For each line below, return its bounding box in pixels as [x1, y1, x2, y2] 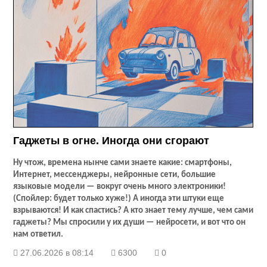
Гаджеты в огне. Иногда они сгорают [13, 135, 210, 147]
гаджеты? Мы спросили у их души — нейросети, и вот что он [13, 218, 246, 228]
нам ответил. [13, 230, 64, 240]
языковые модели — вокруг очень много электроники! [13, 182, 226, 192]
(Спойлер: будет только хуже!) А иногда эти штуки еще [13, 194, 225, 204]
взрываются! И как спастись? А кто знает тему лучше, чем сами [13, 206, 254, 216]
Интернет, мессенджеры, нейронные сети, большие [13, 170, 216, 180]
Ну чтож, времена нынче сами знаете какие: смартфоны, [13, 159, 232, 168]
